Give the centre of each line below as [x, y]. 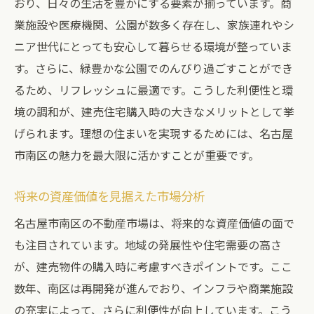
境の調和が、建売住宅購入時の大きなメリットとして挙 [154, 111]
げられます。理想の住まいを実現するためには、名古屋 [153, 133]
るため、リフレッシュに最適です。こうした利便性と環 [153, 90]
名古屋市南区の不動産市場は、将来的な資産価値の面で [154, 223]
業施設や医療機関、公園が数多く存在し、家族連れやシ [154, 25]
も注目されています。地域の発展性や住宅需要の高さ [148, 245]
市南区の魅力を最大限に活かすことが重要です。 [137, 155]
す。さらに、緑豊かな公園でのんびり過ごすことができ [153, 68]
